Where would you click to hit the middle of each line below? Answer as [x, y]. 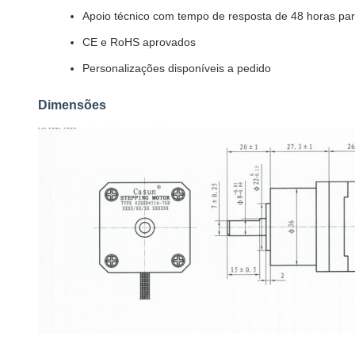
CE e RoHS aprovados [139, 42]
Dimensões [72, 105]
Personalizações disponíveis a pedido [177, 68]
